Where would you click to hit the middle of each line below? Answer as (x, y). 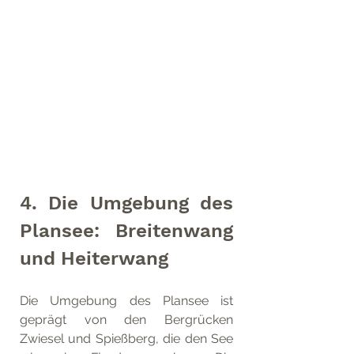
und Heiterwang (97, 258)
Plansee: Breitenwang (126, 230)
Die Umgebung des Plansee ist (126, 300)
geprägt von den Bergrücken (126, 319)
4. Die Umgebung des (126, 203)
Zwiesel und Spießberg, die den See (126, 338)
